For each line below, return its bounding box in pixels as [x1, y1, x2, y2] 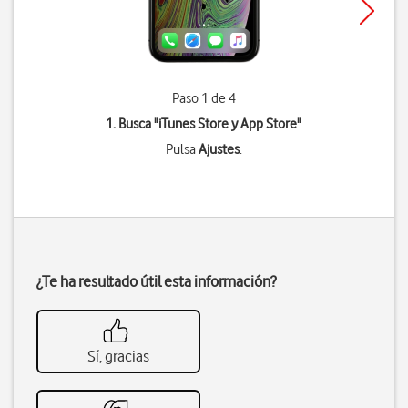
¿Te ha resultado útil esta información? [36, 272, 276, 291]
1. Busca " [106, 116, 159, 132]
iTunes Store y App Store [158, 116, 298, 132]
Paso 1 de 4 [171, 90, 236, 107]
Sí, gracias [87, 347, 149, 365]
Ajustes [198, 141, 240, 158]
